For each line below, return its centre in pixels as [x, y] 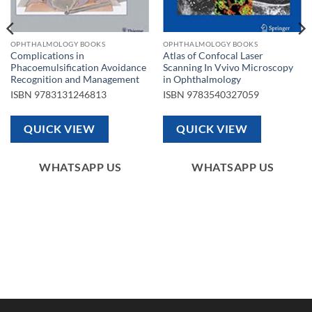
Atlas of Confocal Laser [213, 55]
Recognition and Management [75, 79]
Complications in [47, 55]
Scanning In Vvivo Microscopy [228, 67]
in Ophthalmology [202, 79]
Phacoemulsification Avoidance [78, 67]
